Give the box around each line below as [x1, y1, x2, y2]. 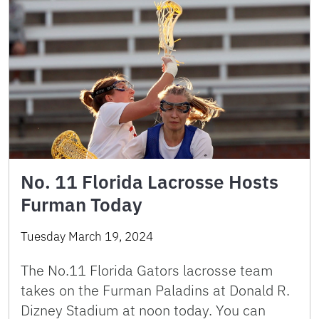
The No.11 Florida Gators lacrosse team [21, 261, 273, 281]
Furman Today [21, 192, 142, 217]
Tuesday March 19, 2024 [21, 229, 153, 245]
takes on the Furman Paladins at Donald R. [21, 281, 290, 300]
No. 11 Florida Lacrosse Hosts [21, 169, 278, 194]
